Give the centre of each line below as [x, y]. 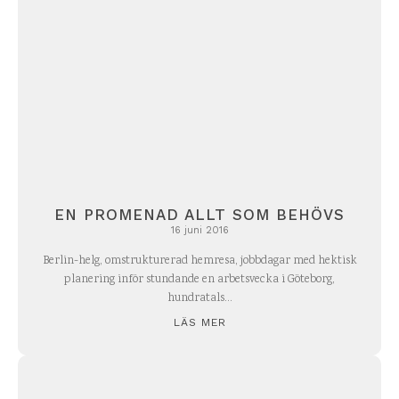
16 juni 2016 [199, 231]
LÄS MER [199, 323]
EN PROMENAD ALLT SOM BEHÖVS [199, 215]
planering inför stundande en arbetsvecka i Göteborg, [199, 281]
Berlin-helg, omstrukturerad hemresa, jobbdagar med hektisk [199, 262]
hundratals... [199, 299]
